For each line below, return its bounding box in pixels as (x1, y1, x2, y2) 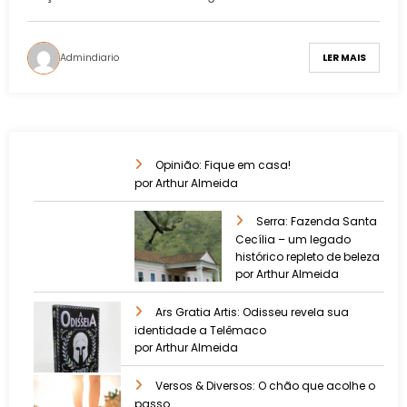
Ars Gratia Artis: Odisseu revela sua (155, 304, 349, 321)
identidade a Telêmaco (134, 323, 266, 339)
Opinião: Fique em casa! (155, 157, 291, 174)
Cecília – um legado (235, 232, 351, 248)
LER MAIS (323, 51, 366, 65)
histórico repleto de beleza (235, 249, 380, 265)
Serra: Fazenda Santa (256, 213, 377, 230)
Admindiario (60, 50, 119, 65)
